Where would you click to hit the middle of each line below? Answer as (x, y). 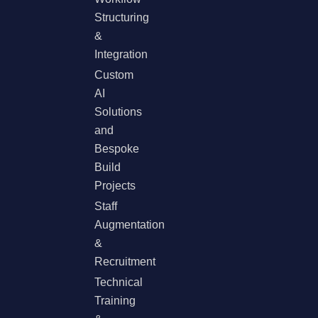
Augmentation (130, 224)
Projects (115, 185)
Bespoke (117, 148)
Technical (119, 282)
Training (115, 300)
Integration (121, 54)
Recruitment (125, 261)
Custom (114, 75)
